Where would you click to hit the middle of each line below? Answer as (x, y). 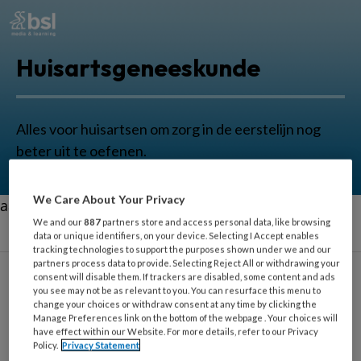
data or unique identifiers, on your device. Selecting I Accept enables (176, 235)
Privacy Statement (101, 345)
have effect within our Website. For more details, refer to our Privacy (176, 331)
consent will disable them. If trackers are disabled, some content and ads (185, 276)
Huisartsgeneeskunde (138, 68)
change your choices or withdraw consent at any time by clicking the (175, 304)
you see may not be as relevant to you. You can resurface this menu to (177, 290)
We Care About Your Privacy (109, 199)
